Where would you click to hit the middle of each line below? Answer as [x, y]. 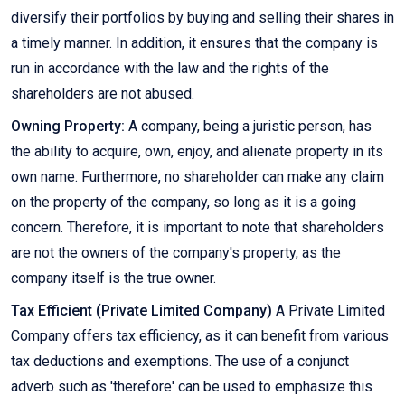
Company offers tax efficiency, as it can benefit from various [200, 336]
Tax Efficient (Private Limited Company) [141, 311]
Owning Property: [68, 127]
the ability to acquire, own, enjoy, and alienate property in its [197, 152]
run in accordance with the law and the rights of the [170, 69]
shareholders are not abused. [103, 94]
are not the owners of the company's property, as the [176, 253]
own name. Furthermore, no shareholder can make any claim [198, 177]
